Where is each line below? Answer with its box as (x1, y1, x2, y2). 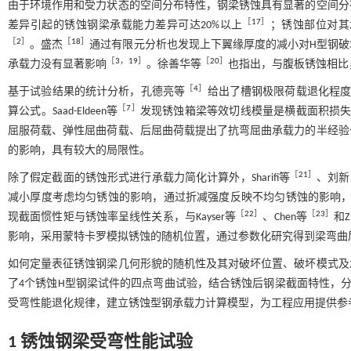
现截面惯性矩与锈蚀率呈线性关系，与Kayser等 (8, 211, 237, 223)
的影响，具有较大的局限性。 (8, 144, 150, 157)
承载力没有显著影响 (8, 58, 107, 71)
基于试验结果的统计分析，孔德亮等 (8, 85, 186, 98)
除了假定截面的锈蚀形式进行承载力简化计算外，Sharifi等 (8, 172, 290, 184)
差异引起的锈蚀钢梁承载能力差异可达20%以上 (8, 19, 243, 31)
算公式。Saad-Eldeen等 (8, 105, 118, 118)
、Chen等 (262, 211, 307, 223)
